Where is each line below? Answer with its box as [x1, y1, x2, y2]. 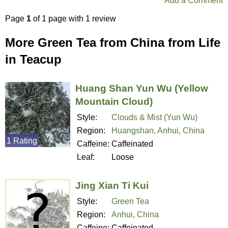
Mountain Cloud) [75, 96, 153, 107]
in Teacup [5, 52, 62, 66]
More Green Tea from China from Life [5, 35, 220, 49]
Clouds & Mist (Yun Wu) [111, 113, 197, 122]
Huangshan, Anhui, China [111, 126, 205, 135]
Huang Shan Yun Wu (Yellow [75, 83, 208, 94]
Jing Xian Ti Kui [75, 180, 149, 191]
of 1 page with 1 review [31, 14, 116, 23]
